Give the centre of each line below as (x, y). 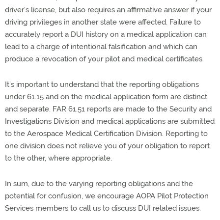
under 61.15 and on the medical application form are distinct (106, 97)
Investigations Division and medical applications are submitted (110, 122)
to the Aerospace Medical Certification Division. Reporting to (106, 134)
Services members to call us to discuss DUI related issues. (103, 208)
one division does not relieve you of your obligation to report (107, 146)
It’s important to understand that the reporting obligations (102, 85)
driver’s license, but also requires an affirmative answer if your (108, 10)
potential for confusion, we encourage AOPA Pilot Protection (107, 196)
